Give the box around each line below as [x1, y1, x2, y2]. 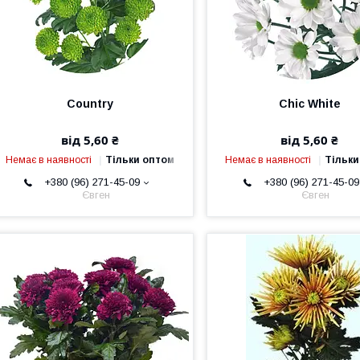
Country [67, 97, 114, 110]
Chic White [278, 97, 341, 110]
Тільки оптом [105, 154, 175, 166]
